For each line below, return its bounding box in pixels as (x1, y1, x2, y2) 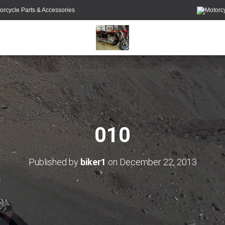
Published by (28, 157, 80, 167)
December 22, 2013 (119, 157, 197, 167)
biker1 (80, 157, 106, 167)
